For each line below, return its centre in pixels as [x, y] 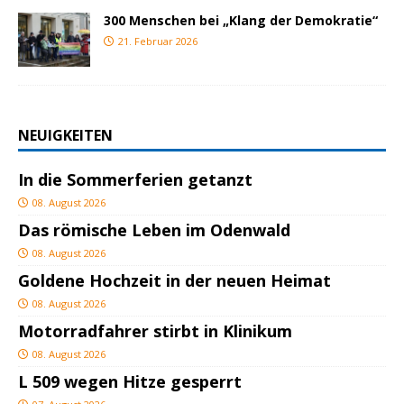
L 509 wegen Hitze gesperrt [130, 381]
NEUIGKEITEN [65, 135]
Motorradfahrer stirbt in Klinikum [155, 331]
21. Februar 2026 [158, 41]
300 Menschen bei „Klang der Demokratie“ [241, 20]
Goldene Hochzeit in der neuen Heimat [174, 280]
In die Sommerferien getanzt [135, 179]
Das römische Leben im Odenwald [154, 230]
